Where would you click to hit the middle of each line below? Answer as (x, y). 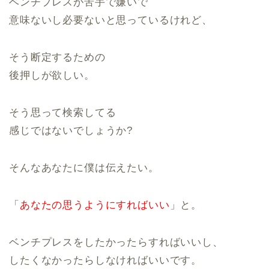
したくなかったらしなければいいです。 (106, 260)
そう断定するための (57, 57)
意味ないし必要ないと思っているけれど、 (111, 20)
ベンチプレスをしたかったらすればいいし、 (116, 242)
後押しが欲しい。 (52, 75)
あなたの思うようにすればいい (95, 205)
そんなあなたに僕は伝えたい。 (84, 168)
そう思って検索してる (63, 113)
